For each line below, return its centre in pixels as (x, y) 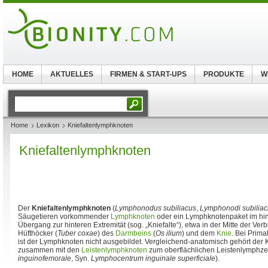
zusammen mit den (50, 250)
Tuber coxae (77, 233)
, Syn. (81, 258)
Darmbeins (133, 233)
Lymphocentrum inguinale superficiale (153, 258)
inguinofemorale (45, 258)
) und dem (199, 233)
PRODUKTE (223, 74)
